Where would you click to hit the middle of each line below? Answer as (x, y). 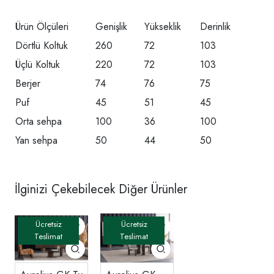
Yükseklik (163, 26)
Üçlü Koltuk (38, 64)
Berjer (28, 83)
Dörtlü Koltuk (42, 45)
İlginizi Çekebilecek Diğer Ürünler (101, 189)
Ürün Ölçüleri (42, 26)
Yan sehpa (36, 140)
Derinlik (215, 26)
